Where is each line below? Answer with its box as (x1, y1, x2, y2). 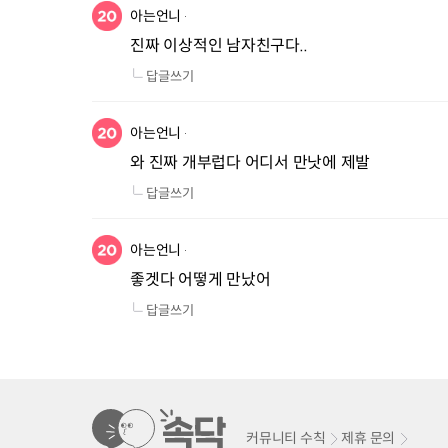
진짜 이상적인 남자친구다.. (130, 35, 308, 56)
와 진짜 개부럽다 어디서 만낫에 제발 (130, 152, 370, 173)
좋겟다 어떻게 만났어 (130, 269, 271, 290)
